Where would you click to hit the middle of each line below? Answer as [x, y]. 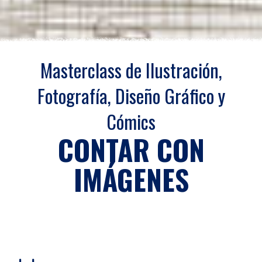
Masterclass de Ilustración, [131, 70]
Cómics [131, 121]
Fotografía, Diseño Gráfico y [131, 95]
